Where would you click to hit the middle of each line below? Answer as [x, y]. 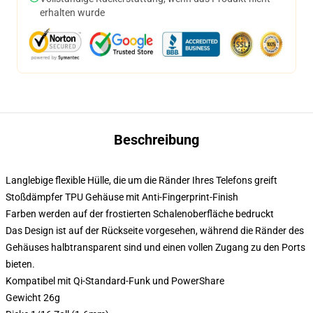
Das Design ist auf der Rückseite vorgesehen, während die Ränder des [155, 231]
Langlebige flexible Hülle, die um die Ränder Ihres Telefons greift [141, 180]
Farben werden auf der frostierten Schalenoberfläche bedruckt [140, 214]
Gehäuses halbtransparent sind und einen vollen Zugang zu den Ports [155, 247]
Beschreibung [156, 140]
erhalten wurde [72, 13]
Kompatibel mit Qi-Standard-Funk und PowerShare [115, 281]
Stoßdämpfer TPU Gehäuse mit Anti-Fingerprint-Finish [122, 197]
